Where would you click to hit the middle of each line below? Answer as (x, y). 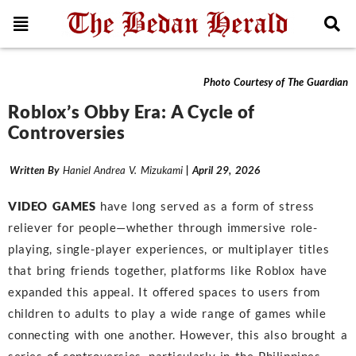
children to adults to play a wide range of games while (167, 313)
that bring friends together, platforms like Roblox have (168, 271)
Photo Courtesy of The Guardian (276, 82)
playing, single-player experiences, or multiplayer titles (169, 249)
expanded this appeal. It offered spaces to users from (164, 292)
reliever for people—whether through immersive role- (163, 228)
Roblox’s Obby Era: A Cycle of (132, 112)
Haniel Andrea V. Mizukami (122, 170)
